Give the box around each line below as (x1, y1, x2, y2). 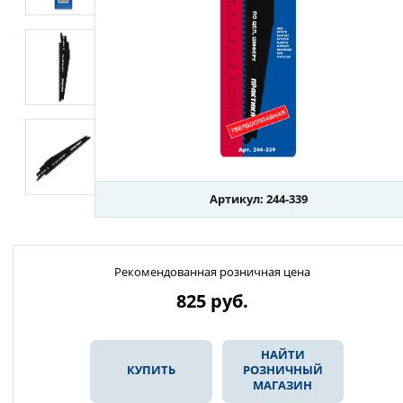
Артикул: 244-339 (209, 191, 308, 207)
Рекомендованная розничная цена (114, 264, 310, 280)
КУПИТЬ (126, 362, 175, 379)
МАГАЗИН (253, 377, 313, 394)
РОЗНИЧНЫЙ (242, 362, 323, 379)
